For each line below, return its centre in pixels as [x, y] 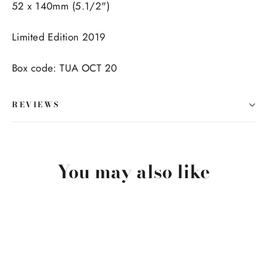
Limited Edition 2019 [59, 37]
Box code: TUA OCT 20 [65, 68]
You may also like [133, 172]
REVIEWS [36, 105]
